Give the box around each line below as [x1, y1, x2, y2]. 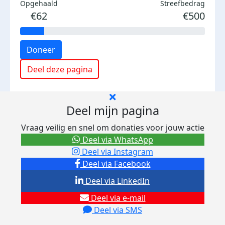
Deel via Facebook [80, 158, 151, 169]
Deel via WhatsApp [80, 134, 153, 145]
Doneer [27, 44, 55, 55]
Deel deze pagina [27, 63, 92, 75]
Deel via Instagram [80, 146, 153, 157]
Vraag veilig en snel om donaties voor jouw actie [21, 122, 204, 133]
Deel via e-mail [88, 192, 146, 203]
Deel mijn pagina [66, 102, 159, 119]
